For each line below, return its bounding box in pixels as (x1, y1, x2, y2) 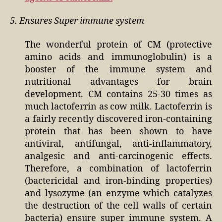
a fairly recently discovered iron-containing (25, 113, 212, 125)
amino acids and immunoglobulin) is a (25, 51, 212, 63)
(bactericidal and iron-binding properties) (25, 175, 212, 187)
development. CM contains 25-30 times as (25, 88, 212, 100)
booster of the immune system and (25, 63, 212, 75)
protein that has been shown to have (25, 125, 212, 137)
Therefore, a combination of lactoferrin (25, 163, 212, 174)
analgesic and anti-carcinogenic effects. (25, 150, 212, 162)
